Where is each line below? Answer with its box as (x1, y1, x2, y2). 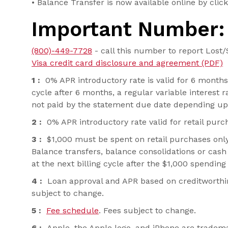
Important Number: (32, 17, 225, 42)
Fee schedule (46, 206, 99, 216)
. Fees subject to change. (99, 206, 196, 216)
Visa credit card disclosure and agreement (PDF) (32, 58, 223, 68)
